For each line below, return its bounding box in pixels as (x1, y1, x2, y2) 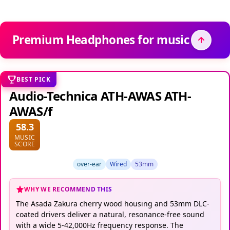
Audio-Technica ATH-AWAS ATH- (9, 87, 191, 104)
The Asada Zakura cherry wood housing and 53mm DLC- (16, 198, 209, 208)
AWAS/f (9, 102, 52, 120)
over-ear (76, 159, 102, 168)
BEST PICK (16, 74, 51, 84)
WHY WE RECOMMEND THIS (24, 184, 112, 194)
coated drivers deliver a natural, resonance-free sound (16, 209, 204, 219)
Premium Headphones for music (12, 31, 190, 48)
